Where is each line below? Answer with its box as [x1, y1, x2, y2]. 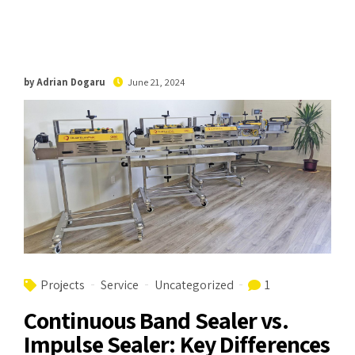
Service [101, 276, 139, 293]
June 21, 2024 [128, 74, 185, 89]
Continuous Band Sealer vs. [24, 303, 288, 336]
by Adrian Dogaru [24, 74, 105, 89]
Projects [40, 276, 85, 293]
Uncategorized [155, 276, 234, 293]
